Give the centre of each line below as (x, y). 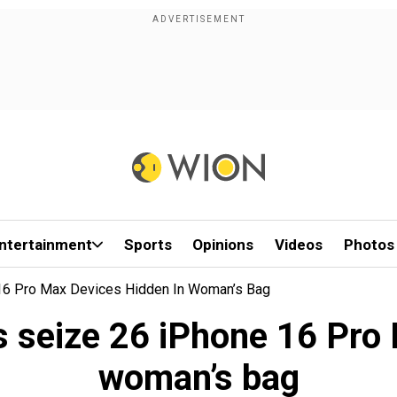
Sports (148, 245)
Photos (369, 245)
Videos (299, 245)
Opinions (223, 245)
